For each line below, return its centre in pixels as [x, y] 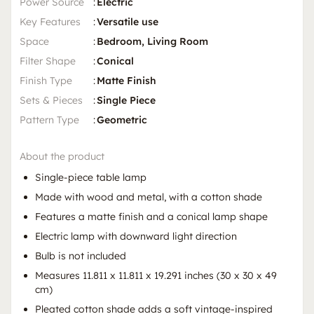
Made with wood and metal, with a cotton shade [149, 197]
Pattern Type [49, 120]
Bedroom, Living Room [152, 42]
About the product [62, 157]
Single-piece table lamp [91, 178]
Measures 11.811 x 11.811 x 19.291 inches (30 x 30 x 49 [156, 276]
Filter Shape [48, 61]
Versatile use [128, 22]
